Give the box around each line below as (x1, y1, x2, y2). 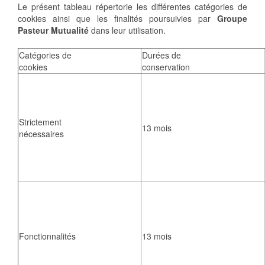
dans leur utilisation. (89, 24, 166, 37)
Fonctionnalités (19, 230, 76, 243)
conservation (142, 61, 190, 73)
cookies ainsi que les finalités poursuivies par (18, 12, 217, 25)
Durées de (142, 49, 181, 62)
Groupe (217, 12, 247, 25)
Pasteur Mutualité (18, 24, 89, 37)
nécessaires (19, 128, 64, 140)
